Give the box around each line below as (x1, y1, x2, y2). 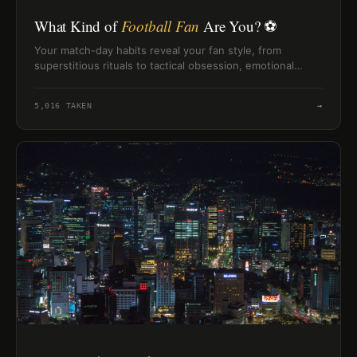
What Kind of (34, 16, 121, 37)
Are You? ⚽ (199, 16, 277, 37)
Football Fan (120, 16, 200, 37)
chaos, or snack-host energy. (34, 74, 180, 88)
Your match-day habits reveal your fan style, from (34, 44, 281, 57)
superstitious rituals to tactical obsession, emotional (34, 59, 294, 73)
